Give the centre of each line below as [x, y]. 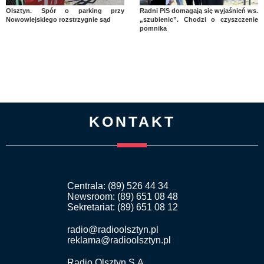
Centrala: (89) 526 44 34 [118, 186]
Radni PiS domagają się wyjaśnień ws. [199, 10]
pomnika [153, 28]
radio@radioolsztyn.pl [113, 229]
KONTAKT [132, 121]
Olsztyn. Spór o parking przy [65, 10]
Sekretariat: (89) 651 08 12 [123, 207]
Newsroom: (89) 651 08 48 [123, 196]
